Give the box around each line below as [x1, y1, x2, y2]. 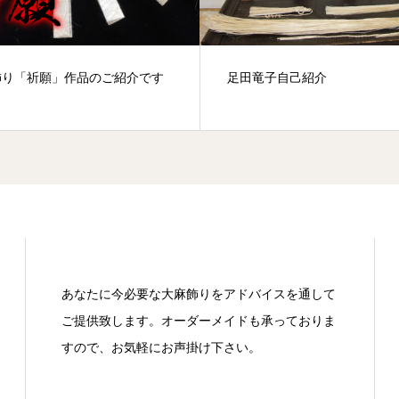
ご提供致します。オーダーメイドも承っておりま [61, 311, 336, 329]
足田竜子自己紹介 [226, 68, 327, 85]
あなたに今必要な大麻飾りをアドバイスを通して [61, 284, 336, 302]
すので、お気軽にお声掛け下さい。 [61, 338, 261, 355]
